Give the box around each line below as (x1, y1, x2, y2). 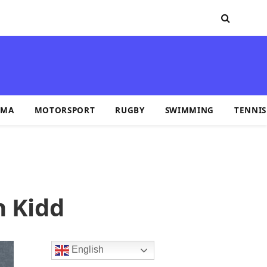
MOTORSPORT (34, 104, 95, 116)
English (69, 244, 104, 255)
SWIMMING (164, 104, 215, 116)
